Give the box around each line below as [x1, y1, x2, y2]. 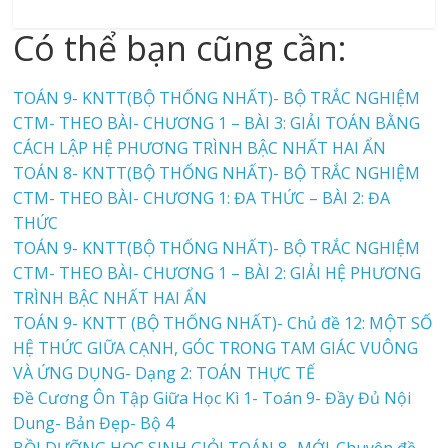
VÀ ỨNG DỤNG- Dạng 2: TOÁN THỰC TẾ [13, 361, 316, 384]
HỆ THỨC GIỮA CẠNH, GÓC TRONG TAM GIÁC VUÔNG [13, 336, 419, 359]
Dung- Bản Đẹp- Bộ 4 [13, 411, 175, 434]
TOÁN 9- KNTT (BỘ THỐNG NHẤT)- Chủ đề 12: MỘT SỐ [13, 311, 433, 334]
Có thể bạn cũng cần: [13, 24, 348, 71]
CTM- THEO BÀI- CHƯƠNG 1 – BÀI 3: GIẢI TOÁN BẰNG [13, 111, 421, 134]
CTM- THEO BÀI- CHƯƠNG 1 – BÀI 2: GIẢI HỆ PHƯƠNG [13, 261, 422, 284]
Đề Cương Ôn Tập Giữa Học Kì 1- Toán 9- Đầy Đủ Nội [13, 386, 412, 409]
